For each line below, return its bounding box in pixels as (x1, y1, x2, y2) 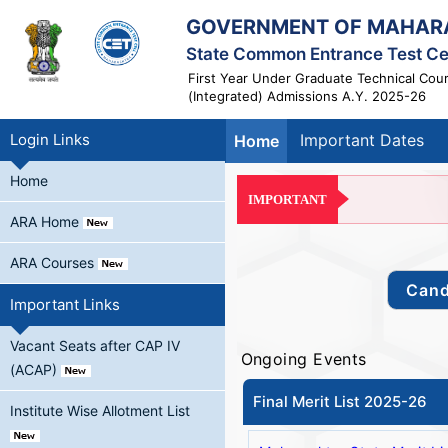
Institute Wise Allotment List (10, 402, 190, 419)
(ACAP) (10, 361, 57, 378)
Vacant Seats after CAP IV (10, 337, 180, 354)
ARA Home (10, 213, 79, 230)
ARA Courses (10, 254, 94, 271)
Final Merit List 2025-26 (252, 391, 427, 411)
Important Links (10, 295, 120, 314)
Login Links (10, 130, 90, 149)
